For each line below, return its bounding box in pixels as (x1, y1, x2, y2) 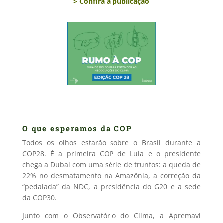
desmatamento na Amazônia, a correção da (50, 170, 201, 180)
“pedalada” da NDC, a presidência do (22, 181, 155, 191)
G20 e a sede (154, 181, 201, 191)
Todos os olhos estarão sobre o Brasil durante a (22, 137, 201, 147)
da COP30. (22, 192, 57, 202)
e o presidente (148, 148, 201, 158)
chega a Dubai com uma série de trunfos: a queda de (22, 159, 201, 169)
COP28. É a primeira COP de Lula (22, 148, 148, 158)
